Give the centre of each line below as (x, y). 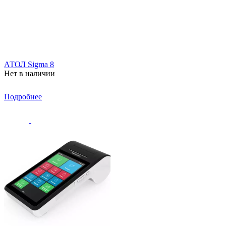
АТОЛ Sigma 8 (29, 64)
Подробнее (23, 96)
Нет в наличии (30, 73)
